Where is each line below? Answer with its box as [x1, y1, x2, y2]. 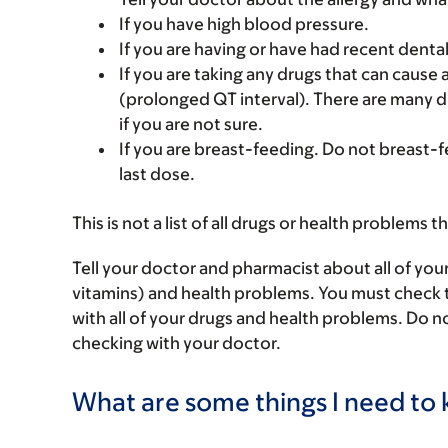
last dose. [119, 164, 195, 184]
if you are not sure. [119, 114, 263, 134]
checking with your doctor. [72, 333, 281, 353]
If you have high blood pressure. [119, 14, 369, 34]
